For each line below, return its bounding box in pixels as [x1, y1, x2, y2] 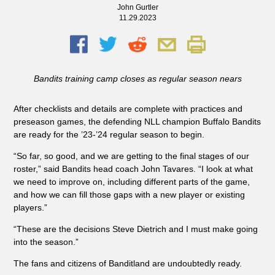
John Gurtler [117, 2, 158, 12]
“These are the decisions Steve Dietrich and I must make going [13, 224, 258, 234]
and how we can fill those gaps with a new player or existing [13, 190, 245, 200]
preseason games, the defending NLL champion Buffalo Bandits [13, 117, 261, 127]
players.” [13, 203, 47, 213]
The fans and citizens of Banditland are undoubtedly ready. [13, 258, 242, 269]
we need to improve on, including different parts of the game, [13, 177, 250, 187]
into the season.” [13, 237, 79, 247]
